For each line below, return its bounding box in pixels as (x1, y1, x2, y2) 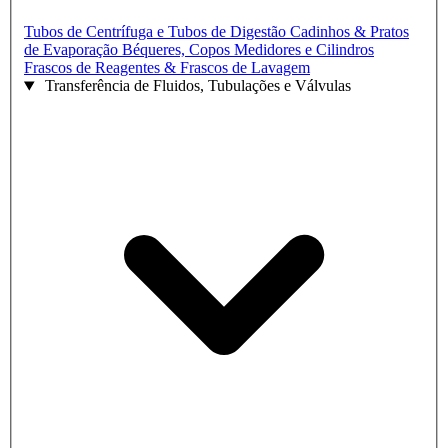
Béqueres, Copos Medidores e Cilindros (122, 41, 374, 59)
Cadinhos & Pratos (290, 23, 409, 41)
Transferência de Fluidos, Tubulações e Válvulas (44, 77, 351, 95)
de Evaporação (24, 41, 122, 59)
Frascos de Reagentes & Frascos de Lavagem (24, 59, 310, 77)
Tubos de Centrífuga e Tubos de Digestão (24, 23, 290, 41)
